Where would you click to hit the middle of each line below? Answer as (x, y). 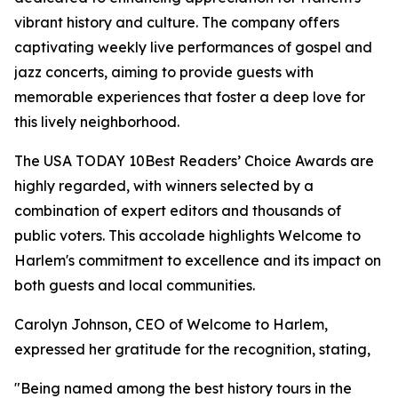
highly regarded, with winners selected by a (164, 186)
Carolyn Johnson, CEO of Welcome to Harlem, (171, 324)
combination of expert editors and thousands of (178, 211)
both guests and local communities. (135, 285)
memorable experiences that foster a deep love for (190, 97)
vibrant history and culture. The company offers (177, 22)
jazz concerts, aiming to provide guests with (164, 72)
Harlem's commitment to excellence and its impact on (198, 260)
